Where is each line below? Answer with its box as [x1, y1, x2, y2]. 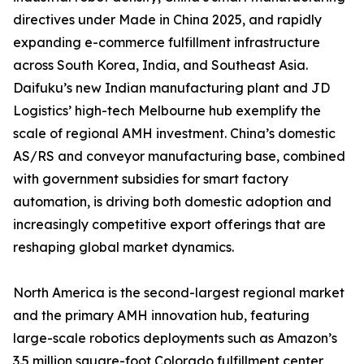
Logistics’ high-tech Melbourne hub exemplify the [13, 102, 321, 119]
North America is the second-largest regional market [13, 284, 344, 301]
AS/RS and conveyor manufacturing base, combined [13, 148, 345, 165]
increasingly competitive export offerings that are [13, 216, 326, 233]
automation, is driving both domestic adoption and [13, 193, 331, 210]
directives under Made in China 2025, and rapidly [13, 11, 322, 28]
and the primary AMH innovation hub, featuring [13, 307, 310, 324]
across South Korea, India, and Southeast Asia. [13, 57, 308, 74]
